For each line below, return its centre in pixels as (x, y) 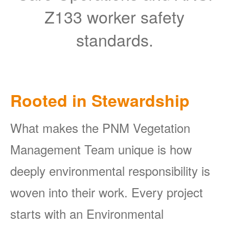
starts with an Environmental (87, 214)
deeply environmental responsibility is (110, 171)
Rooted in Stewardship (100, 100)
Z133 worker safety (114, 17)
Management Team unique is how (101, 149)
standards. (114, 40)
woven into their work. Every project (107, 192)
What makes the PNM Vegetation (100, 128)
